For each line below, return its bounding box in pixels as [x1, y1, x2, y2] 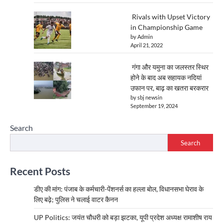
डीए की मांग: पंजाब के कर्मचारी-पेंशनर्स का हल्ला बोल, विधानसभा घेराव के [34, 185, 204, 194]
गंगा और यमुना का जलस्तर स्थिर [130, 63, 209, 72]
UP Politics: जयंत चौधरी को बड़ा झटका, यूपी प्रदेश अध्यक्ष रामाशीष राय [34, 213, 212, 222]
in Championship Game [130, 23, 203, 32]
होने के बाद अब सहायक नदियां [130, 73, 202, 82]
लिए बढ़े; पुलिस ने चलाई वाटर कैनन [34, 195, 118, 204]
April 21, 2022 [130, 42, 163, 49]
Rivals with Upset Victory [130, 12, 210, 21]
